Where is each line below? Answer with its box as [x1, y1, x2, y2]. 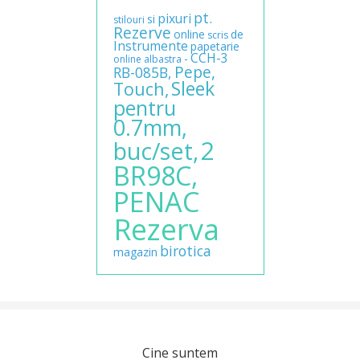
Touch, [112, 77, 169, 101]
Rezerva [112, 210, 219, 250]
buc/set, [112, 135, 198, 167]
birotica [159, 241, 211, 261]
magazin [112, 244, 157, 260]
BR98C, [112, 157, 198, 194]
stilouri [112, 13, 145, 27]
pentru [112, 94, 176, 122]
